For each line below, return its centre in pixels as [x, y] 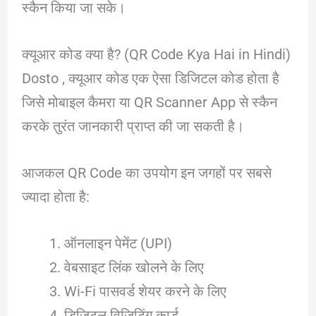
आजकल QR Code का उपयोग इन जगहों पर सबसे [146, 172]
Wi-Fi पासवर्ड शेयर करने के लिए [145, 291]
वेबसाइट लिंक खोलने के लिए [134, 267]
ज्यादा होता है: [55, 196]
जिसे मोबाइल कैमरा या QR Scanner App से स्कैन [149, 102]
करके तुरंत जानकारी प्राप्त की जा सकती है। [133, 126]
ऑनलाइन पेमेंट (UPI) [118, 243]
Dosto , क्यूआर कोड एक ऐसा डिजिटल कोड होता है [150, 78]
